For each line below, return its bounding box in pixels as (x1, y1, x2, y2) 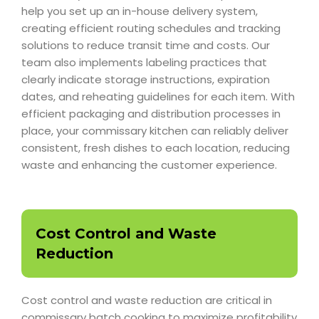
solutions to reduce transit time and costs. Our (21, 38, 270, 53)
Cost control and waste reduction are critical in (21, 293, 272, 308)
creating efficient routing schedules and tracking (21, 21, 281, 36)
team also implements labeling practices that (21, 55, 267, 70)
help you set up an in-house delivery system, (21, 4, 258, 19)
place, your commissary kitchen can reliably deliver (21, 123, 288, 138)
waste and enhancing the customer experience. (21, 157, 277, 172)
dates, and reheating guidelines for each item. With (21, 89, 295, 104)
